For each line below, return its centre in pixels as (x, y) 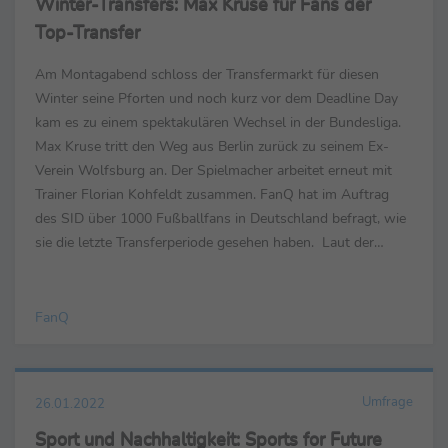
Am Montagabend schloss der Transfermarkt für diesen (207, 74)
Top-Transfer (88, 32)
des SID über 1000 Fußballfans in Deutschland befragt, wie (220, 218)
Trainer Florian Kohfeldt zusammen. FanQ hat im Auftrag (212, 194)
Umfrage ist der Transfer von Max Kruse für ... (177, 266)
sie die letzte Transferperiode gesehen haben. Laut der (204, 242)
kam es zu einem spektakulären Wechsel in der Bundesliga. (218, 122)
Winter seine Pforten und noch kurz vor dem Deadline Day (216, 98)
